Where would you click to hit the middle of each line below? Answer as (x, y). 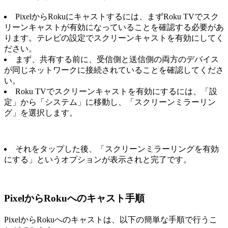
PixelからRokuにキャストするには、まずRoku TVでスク (117, 16)
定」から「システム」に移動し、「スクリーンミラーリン (110, 102)
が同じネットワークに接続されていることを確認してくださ (114, 70)
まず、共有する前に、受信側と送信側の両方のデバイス (117, 59)
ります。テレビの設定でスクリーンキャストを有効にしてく (114, 38)
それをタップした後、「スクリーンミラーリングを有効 (117, 149)
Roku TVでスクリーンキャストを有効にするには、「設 (116, 91)
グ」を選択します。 (41, 112)
